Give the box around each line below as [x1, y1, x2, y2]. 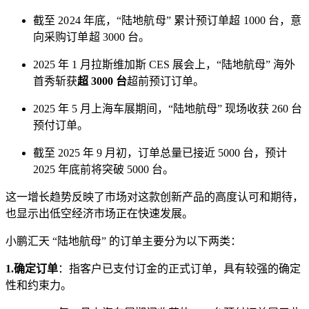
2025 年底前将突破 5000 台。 [33, 163, 174, 175]
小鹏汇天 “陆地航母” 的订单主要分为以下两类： [6, 235, 241, 247]
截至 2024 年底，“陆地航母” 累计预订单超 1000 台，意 [33, 14, 302, 26]
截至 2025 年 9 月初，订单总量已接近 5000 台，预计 [33, 146, 287, 159]
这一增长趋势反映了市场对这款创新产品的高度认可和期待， [6, 190, 303, 203]
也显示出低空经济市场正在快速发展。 [6, 207, 193, 219]
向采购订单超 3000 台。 [33, 30, 150, 43]
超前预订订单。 [127, 74, 204, 87]
